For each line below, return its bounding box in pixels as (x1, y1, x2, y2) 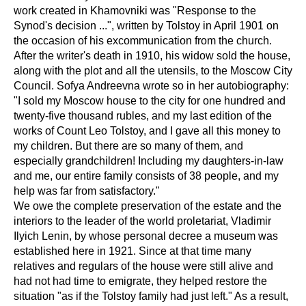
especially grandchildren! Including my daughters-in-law (14, 155, 283, 167)
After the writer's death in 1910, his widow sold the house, (14, 50, 290, 62)
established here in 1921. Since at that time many (14, 245, 251, 258)
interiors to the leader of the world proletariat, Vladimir (14, 215, 271, 227)
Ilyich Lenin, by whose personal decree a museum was (14, 230, 278, 242)
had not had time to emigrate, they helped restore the (14, 275, 267, 288)
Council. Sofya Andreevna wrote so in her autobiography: (14, 80, 289, 92)
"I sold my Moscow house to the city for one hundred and (14, 95, 286, 107)
